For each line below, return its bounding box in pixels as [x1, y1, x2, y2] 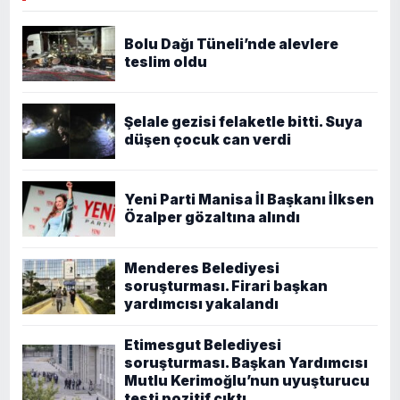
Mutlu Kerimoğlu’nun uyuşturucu [124, 371, 370, 389]
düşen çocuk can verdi [124, 130, 291, 148]
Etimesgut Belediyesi [124, 336, 281, 354]
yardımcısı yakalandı [124, 295, 279, 312]
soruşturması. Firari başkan [124, 277, 328, 295]
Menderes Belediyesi [124, 259, 279, 277]
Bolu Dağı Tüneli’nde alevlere [124, 35, 338, 53]
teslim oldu [124, 53, 207, 71]
